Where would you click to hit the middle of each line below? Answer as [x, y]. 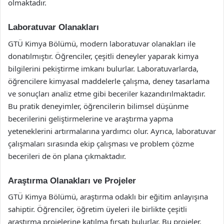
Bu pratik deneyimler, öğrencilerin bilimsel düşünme [98, 106]
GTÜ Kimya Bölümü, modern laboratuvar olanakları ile [102, 43]
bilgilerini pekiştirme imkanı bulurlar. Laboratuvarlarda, [103, 68]
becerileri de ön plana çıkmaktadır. [67, 156]
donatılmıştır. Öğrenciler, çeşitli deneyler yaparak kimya [103, 56]
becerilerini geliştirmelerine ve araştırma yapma [90, 118]
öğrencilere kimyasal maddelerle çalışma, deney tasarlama [109, 81]
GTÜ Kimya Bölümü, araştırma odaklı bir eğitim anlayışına [108, 196]
